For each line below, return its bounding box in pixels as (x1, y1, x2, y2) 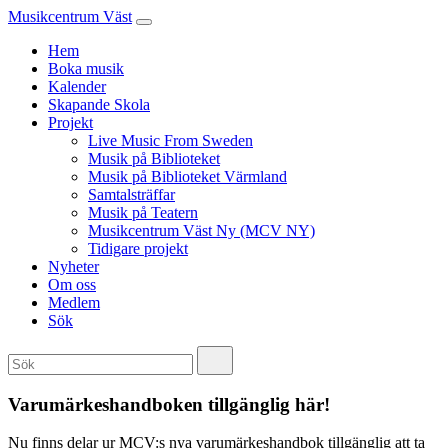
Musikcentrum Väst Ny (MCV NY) (88, 222, 315, 239)
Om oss (48, 276, 96, 293)
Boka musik (48, 60, 124, 77)
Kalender (48, 78, 106, 95)
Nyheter (48, 258, 99, 275)
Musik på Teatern (88, 204, 198, 221)
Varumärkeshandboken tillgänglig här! (8, 393, 330, 415)
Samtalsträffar (88, 186, 175, 203)
